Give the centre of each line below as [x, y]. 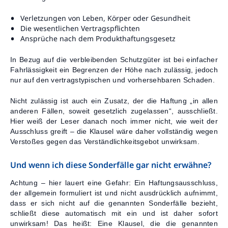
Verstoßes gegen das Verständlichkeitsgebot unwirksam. [105, 141]
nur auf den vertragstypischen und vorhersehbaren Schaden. [112, 80]
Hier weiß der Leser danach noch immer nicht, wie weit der [114, 121]
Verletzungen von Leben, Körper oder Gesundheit [105, 18]
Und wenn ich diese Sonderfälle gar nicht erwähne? [111, 165]
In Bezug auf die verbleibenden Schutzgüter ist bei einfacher [114, 59]
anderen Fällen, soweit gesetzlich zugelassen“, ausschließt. [114, 111]
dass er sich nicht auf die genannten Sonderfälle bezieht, [114, 203]
